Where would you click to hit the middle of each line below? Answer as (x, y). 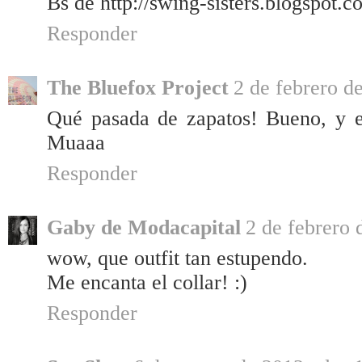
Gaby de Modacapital (144, 228)
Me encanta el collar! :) (147, 283)
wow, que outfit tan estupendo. (177, 259)
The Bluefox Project (138, 88)
